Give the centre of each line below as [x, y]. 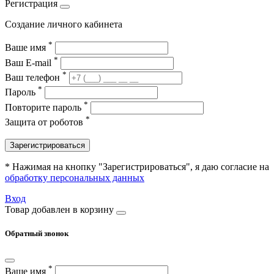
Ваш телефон [34, 78]
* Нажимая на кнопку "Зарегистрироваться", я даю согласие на [137, 167]
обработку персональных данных [75, 178]
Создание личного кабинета [64, 24]
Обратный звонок [37, 234]
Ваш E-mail [29, 62]
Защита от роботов [45, 122]
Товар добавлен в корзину [59, 210]
